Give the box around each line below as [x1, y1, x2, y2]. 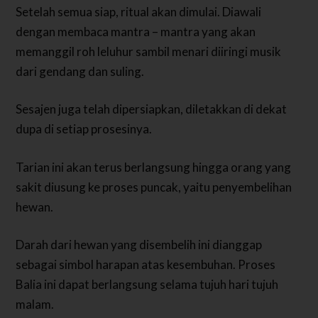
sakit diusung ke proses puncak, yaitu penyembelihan [16, 179, 292, 194]
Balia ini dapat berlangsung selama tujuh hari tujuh [16, 277, 279, 292]
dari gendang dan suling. [16, 63, 145, 79]
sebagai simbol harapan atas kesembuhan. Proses [16, 257, 276, 273]
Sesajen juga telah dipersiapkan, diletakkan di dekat [16, 102, 287, 117]
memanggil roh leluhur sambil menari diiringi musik [16, 43, 282, 59]
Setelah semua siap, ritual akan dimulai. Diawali [16, 4, 262, 19]
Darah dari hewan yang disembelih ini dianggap [16, 237, 263, 253]
